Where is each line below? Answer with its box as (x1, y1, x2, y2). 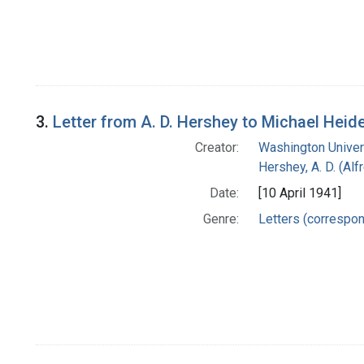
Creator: (194, 140, 239, 156)
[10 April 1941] (258, 185, 341, 201)
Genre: (202, 211, 239, 227)
